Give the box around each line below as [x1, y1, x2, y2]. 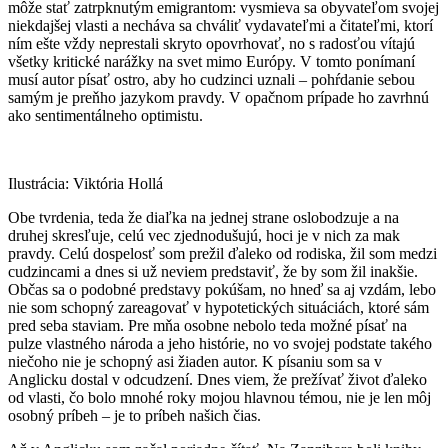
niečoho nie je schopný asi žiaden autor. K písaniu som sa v [8, 353, 382, 371]
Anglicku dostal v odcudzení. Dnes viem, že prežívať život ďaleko [8, 371, 427, 389]
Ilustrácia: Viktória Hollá [8, 175, 163, 193]
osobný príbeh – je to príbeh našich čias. [8, 407, 261, 425]
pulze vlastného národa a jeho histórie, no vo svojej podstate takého [8, 335, 432, 353]
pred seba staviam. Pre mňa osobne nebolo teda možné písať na [8, 317, 407, 335]
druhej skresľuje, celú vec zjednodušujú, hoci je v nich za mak [8, 227, 400, 245]
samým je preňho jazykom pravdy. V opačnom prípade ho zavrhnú [8, 89, 429, 107]
